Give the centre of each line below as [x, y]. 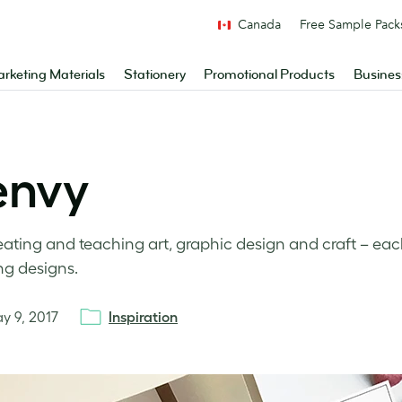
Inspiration [143, 317]
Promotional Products [270, 75]
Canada [259, 24]
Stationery [154, 75]
